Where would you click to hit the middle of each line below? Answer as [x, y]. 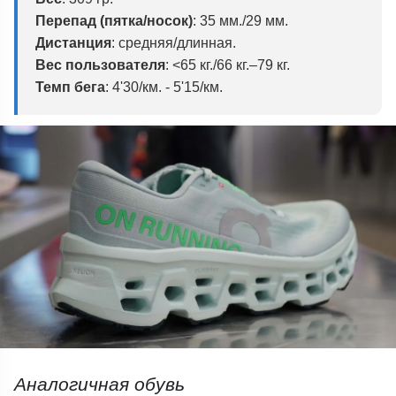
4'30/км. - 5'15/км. [165, 86]
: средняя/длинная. [173, 42]
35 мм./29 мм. [242, 20]
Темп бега [70, 86]
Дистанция [73, 42]
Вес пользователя [100, 64]
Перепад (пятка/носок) [114, 20]
